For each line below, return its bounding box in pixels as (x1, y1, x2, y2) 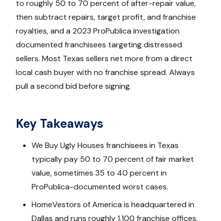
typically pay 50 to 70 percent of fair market (32, 153, 194, 164)
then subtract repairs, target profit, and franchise (16, 11, 196, 22)
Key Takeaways (16, 115, 103, 131)
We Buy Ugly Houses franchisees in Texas (32, 140, 179, 150)
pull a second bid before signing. (16, 80, 131, 91)
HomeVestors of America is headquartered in (32, 199, 194, 210)
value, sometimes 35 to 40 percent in (32, 167, 167, 178)
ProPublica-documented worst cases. (32, 181, 168, 192)
